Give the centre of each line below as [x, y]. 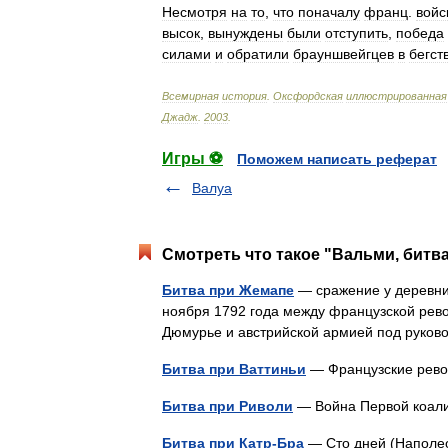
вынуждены [245, 33]
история [244, 96]
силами [186, 54]
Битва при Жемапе [228, 290]
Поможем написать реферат [337, 159]
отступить [356, 33]
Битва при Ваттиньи [234, 369]
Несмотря [194, 12]
